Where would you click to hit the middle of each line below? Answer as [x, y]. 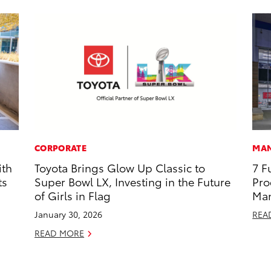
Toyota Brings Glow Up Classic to [120, 168]
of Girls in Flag [73, 195]
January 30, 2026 [69, 214]
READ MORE [60, 233]
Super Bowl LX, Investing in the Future [133, 181]
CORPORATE [60, 148]
